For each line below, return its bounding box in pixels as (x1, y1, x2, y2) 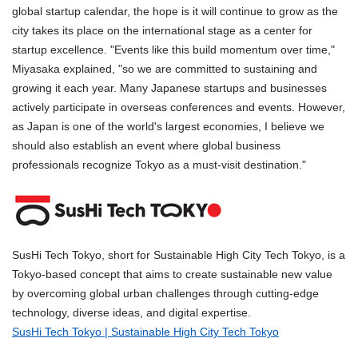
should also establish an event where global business (12, 139, 280, 153)
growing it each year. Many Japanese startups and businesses (12, 82, 327, 95)
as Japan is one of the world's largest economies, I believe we (12, 120, 324, 133)
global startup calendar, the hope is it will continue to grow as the (12, 5, 338, 18)
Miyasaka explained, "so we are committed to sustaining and (12, 62, 317, 76)
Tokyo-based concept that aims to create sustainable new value (12, 268, 332, 281)
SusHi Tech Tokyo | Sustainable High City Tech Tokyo (12, 325, 279, 339)
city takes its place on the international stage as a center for (12, 24, 312, 38)
